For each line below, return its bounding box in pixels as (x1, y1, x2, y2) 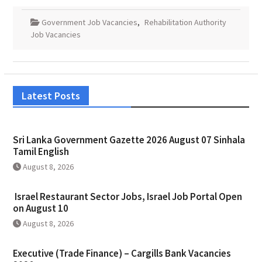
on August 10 (12, 202, 68, 215)
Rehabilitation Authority (144, 17, 226, 28)
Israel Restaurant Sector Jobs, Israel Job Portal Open (12, 190, 242, 204)
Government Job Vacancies (41, 17, 137, 28)
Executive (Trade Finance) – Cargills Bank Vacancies (12, 247, 231, 260)
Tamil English (12, 145, 69, 158)
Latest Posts (21, 89, 80, 103)
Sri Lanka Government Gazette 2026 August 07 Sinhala (12, 133, 245, 147)
